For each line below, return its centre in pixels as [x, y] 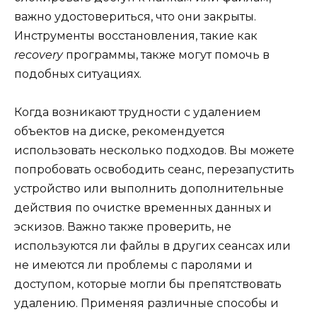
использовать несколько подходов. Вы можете [154, 150]
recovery [39, 54]
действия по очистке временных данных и [143, 207]
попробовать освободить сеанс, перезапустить [154, 169]
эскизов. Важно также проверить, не [123, 226]
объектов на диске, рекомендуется [120, 131]
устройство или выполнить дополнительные [149, 188]
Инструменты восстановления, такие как [136, 35]
